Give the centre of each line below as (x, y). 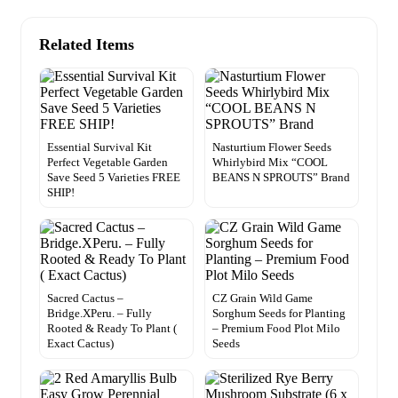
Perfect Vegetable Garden (107, 162)
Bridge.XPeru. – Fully (99, 313)
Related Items (87, 44)
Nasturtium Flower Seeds (272, 147)
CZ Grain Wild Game (263, 298)
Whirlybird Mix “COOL (270, 162)
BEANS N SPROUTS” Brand (281, 177)
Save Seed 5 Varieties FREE (114, 177)
